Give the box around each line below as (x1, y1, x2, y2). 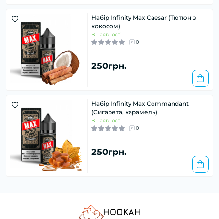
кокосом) (91, 22, 120, 30)
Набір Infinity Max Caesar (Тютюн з (91, 14, 196, 22)
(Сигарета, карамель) (91, 109, 157, 116)
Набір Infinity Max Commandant (91, 100, 189, 108)
